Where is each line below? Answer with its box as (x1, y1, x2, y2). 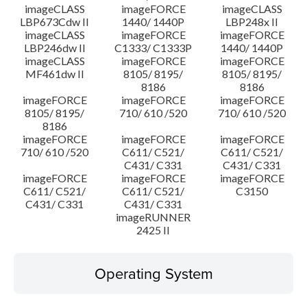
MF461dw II (25, 67, 84, 80)
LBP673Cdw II (20, 15, 90, 28)
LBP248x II (225, 15, 279, 28)
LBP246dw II (23, 41, 86, 54)
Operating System (94, 262, 213, 284)
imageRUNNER (116, 210, 191, 223)
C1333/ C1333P (114, 41, 193, 54)
